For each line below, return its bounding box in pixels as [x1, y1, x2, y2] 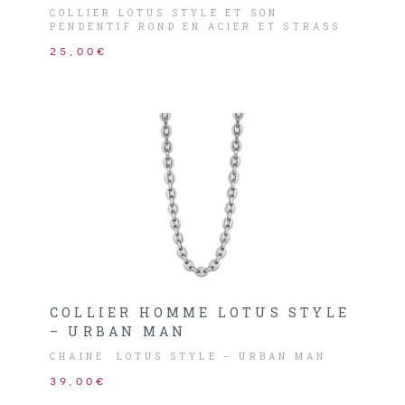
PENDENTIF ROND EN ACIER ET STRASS [50, 21, 342, 33]
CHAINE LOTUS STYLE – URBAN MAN [50, 351, 327, 363]
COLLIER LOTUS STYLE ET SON [50, 7, 279, 19]
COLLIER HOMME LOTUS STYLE [50, 304, 351, 321]
